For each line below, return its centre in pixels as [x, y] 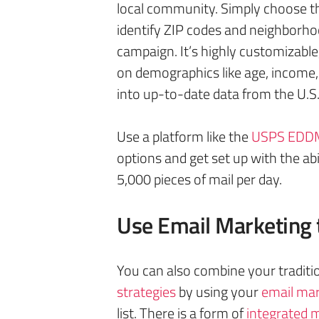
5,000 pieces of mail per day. [199, 179]
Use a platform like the [184, 136]
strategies [146, 292]
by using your [219, 292]
